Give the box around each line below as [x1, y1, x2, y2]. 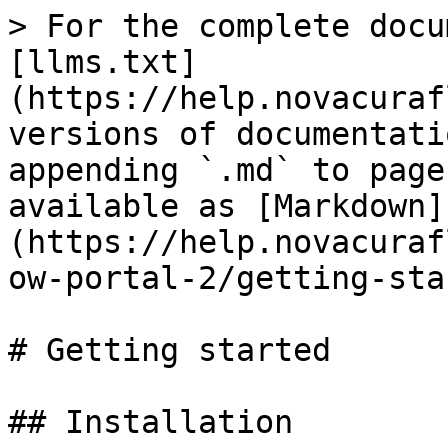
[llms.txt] [8, 44, 198, 80]
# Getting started [8, 332, 331, 368]
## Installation [8, 404, 293, 440]
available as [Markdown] [8, 188, 445, 224]
